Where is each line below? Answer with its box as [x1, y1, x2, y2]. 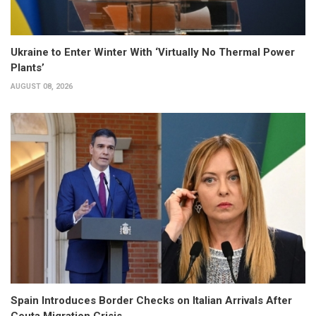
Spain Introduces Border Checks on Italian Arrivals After [11, 294, 292, 308]
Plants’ [11, 61, 44, 74]
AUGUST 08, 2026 [11, 81, 73, 91]
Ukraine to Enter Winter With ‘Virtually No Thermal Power [11, 45, 295, 59]
